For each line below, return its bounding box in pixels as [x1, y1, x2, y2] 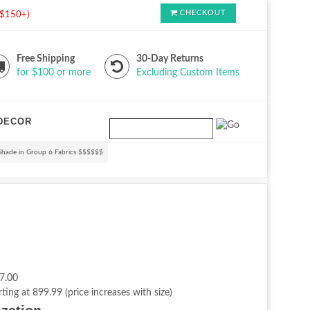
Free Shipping [17, 54, 75, 64]
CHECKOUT [180, 9, 226, 17]
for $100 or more [17, 68, 91, 77]
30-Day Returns [136, 54, 203, 64]
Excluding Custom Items [136, 68, 239, 77]
